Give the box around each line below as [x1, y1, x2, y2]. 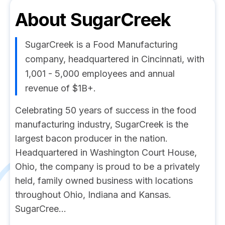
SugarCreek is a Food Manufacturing [25, 39, 178, 50]
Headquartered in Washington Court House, [15, 147, 197, 158]
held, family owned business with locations [15, 175, 193, 186]
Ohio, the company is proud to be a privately [15, 161, 200, 172]
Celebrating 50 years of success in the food [15, 105, 196, 116]
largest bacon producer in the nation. [15, 133, 168, 144]
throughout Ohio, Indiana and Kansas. [15, 189, 171, 200]
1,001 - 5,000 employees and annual [25, 68, 175, 79]
